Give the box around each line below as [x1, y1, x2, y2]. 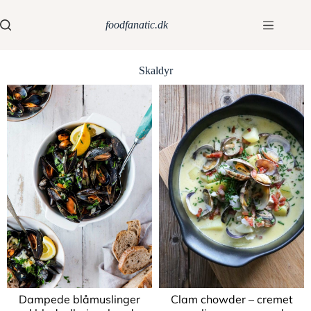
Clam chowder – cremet [170, 292, 293, 306]
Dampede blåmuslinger [19, 292, 140, 306]
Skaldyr [138, 65, 173, 76]
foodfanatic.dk [106, 19, 169, 31]
